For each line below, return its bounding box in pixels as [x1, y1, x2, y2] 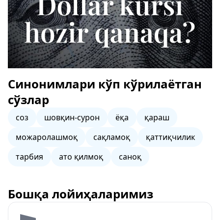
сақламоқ [93, 132, 130, 142]
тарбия [16, 151, 43, 162]
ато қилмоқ [59, 151, 103, 162]
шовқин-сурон [44, 112, 100, 123]
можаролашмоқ [16, 132, 78, 142]
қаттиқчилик [146, 132, 195, 142]
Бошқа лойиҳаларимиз [8, 186, 153, 202]
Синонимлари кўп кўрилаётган [8, 76, 202, 92]
